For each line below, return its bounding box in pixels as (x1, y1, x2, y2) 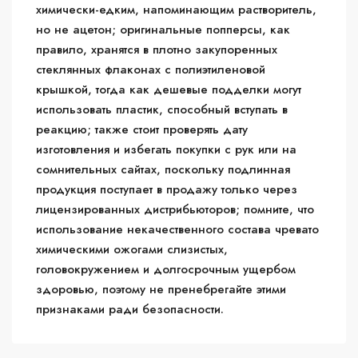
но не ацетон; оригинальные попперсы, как (36, 21, 290, 39)
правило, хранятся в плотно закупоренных (36, 41, 277, 59)
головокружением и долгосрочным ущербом (36, 261, 296, 279)
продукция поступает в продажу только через (36, 181, 297, 199)
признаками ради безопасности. (36, 300, 224, 319)
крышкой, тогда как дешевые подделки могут (36, 81, 301, 99)
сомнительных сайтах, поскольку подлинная (36, 161, 290, 179)
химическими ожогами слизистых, (36, 241, 228, 259)
